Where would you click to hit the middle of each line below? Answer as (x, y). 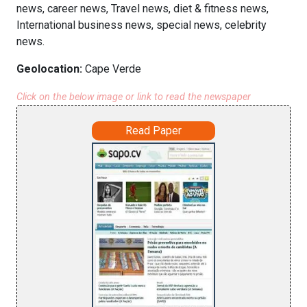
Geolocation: (51, 69)
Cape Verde (113, 69)
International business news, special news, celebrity (142, 25)
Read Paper (153, 131)
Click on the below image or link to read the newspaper (134, 97)
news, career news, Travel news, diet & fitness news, (143, 9)
